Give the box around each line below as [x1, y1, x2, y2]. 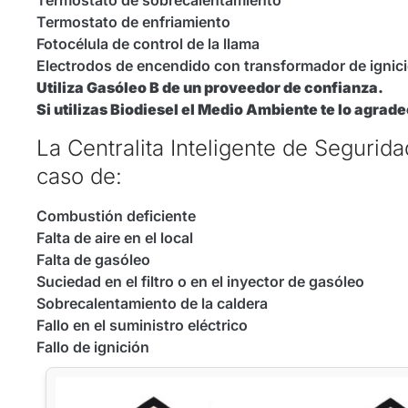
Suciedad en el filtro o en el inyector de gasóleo [36, 271, 364, 291]
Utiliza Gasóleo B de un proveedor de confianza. [36, 78, 383, 97]
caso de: [36, 162, 122, 189]
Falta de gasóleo [36, 250, 150, 269]
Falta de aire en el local [36, 228, 193, 247]
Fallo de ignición [36, 337, 149, 356]
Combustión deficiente [36, 206, 196, 225]
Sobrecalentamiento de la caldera [36, 293, 268, 312]
